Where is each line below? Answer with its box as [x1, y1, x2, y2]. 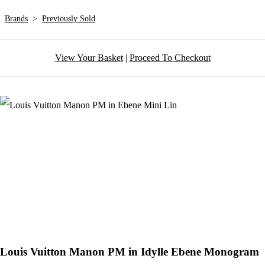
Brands [5, 14, 28, 24]
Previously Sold [42, 14, 95, 24]
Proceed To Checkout [129, 53, 211, 63]
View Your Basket [54, 53, 123, 63]
